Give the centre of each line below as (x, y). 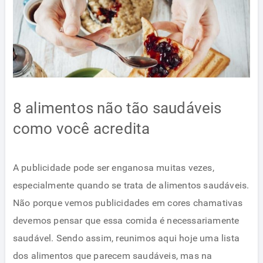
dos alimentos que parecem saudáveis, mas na (112, 255)
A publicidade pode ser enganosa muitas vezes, (113, 167)
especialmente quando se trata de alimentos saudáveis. (131, 185)
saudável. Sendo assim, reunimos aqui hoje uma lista (126, 238)
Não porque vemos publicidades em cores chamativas (128, 203)
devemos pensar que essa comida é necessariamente (126, 220)
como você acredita (81, 129)
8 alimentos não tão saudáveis (117, 108)
